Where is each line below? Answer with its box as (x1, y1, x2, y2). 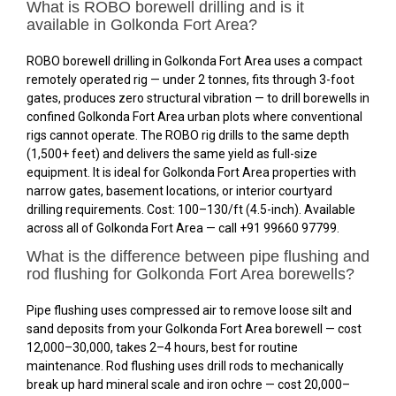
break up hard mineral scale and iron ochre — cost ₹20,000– (27, 377, 350, 392)
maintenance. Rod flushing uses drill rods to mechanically (27, 358, 344, 373)
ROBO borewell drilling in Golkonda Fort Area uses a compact (27, 54, 362, 68)
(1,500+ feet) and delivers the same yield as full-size (27, 147, 317, 161)
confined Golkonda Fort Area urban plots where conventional (27, 110, 362, 124)
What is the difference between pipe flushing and (27, 247, 369, 265)
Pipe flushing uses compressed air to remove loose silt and (27, 302, 352, 317)
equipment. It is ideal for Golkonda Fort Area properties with (27, 165, 356, 179)
